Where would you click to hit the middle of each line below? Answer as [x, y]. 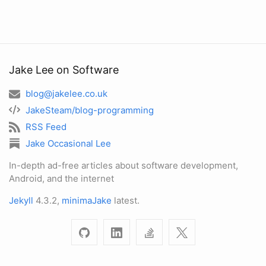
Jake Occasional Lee [68, 143]
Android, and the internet [61, 178]
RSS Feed [46, 127]
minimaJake [87, 200]
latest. [126, 200]
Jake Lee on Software [64, 70]
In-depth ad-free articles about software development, [123, 165]
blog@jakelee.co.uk [66, 94]
